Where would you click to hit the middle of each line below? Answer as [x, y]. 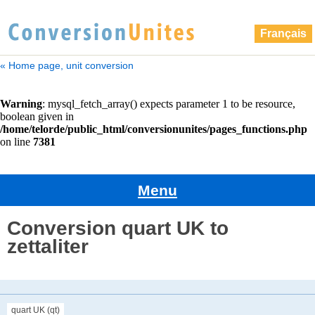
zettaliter [48, 246]
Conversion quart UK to [118, 228]
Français [283, 33]
